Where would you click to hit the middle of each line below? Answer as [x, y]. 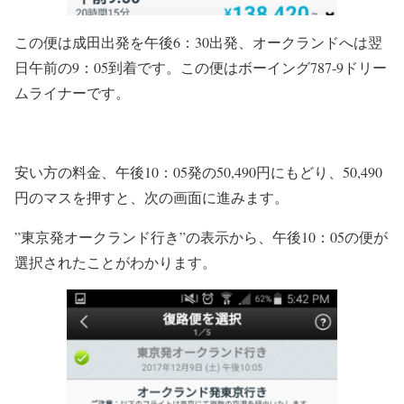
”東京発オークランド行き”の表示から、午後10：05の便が [201, 236]
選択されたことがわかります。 [115, 262]
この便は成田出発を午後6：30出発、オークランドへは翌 [198, 41]
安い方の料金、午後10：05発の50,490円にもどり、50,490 [198, 171]
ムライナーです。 [72, 92]
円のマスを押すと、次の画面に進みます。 [151, 197]
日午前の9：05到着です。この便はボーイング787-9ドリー [201, 67]
